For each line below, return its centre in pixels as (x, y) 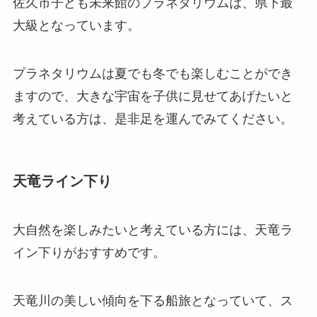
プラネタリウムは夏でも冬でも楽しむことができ (152, 73)
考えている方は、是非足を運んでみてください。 (152, 119)
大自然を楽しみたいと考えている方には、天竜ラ (152, 230)
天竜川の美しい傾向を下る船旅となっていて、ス (152, 301)
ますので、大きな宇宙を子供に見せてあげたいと (152, 96)
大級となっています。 (76, 26)
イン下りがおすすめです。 (89, 253)
